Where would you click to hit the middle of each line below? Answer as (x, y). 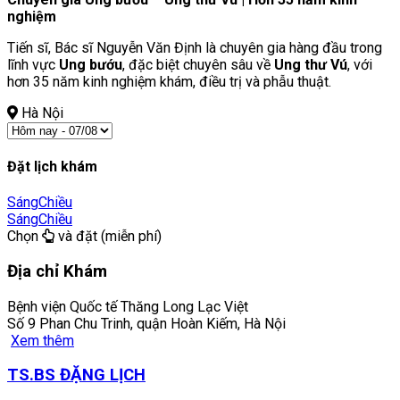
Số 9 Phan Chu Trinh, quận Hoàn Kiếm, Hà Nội (146, 323)
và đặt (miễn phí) (108, 237)
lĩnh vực (33, 64)
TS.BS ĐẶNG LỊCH (76, 375)
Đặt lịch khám (52, 166)
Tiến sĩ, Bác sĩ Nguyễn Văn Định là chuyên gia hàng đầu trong (195, 47)
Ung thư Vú (311, 64)
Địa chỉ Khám (57, 271)
